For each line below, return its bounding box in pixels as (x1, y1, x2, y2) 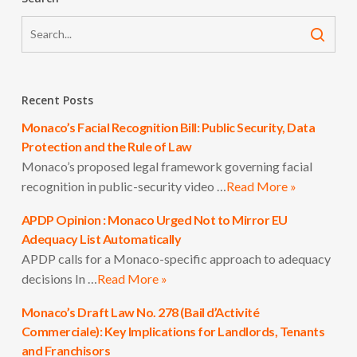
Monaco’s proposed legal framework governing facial (21, 158, 312, 174)
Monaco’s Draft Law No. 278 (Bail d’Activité (21, 304, 260, 320)
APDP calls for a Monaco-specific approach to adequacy (21, 250, 331, 266)
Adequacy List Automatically (21, 230, 182, 246)
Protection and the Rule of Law (21, 138, 192, 154)
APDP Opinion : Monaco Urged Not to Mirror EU (21, 211, 288, 227)
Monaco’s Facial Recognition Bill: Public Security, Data (21, 119, 316, 135)
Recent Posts (21, 92, 93, 108)
